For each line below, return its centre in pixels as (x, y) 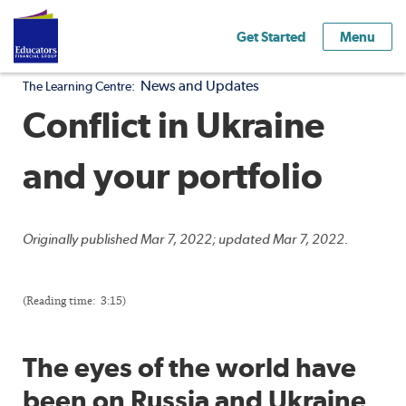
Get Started (271, 36)
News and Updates (200, 86)
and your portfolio (173, 175)
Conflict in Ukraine (174, 125)
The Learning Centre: (79, 86)
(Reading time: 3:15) (74, 301)
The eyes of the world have (189, 367)
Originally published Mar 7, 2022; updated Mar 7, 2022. (185, 239)
